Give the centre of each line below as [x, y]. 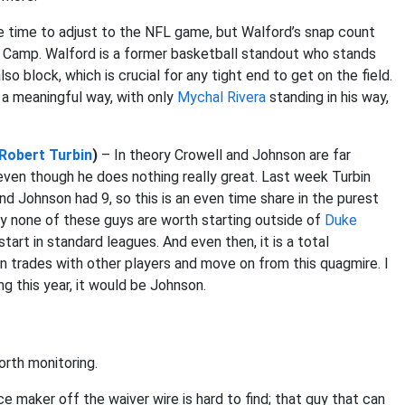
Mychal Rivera [221, 97]
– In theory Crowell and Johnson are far [226, 155]
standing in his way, [327, 97]
